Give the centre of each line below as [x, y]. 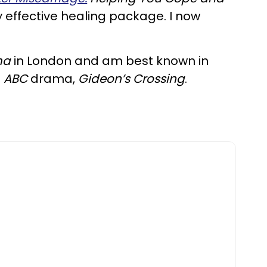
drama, [53, 79]
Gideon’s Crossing [132, 79]
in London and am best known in [110, 61]
